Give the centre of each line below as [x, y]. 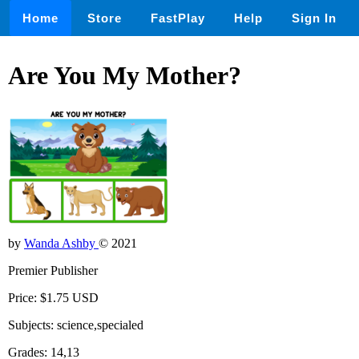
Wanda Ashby [61, 243]
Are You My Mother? [125, 76]
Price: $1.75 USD [53, 297]
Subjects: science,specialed [76, 325]
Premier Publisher [53, 270]
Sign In [314, 18]
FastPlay [178, 18]
